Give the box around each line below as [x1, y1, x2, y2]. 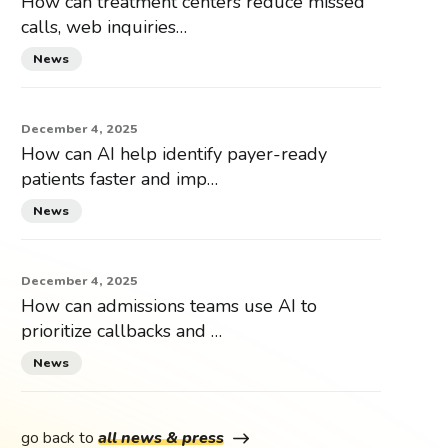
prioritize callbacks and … [20, 319, 222, 344]
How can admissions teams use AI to [20, 294, 317, 319]
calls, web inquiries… [20, 15, 187, 40]
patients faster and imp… [20, 167, 218, 192]
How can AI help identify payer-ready [20, 142, 327, 167]
